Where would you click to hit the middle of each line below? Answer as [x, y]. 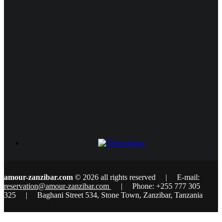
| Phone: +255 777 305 [156, 186]
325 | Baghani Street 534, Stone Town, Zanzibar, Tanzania [103, 195]
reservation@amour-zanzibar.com [57, 186]
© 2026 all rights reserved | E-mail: [136, 177]
